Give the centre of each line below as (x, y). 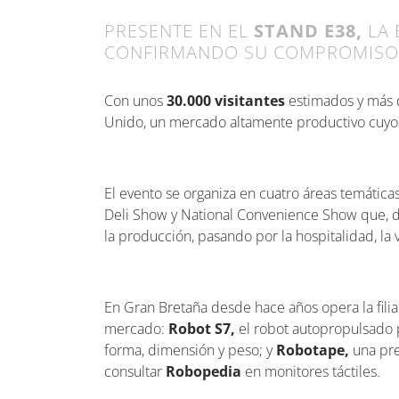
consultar (135, 371)
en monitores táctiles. (314, 371)
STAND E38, (308, 31)
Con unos (135, 101)
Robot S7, (202, 329)
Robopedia (205, 371)
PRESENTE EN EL (179, 31)
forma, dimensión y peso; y (190, 350)
